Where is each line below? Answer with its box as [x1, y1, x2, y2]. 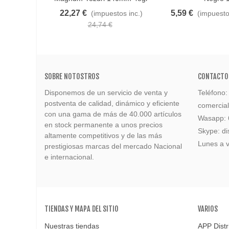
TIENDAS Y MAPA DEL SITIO [44, 204, 119, 213]
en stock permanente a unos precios [44, 120, 163, 129]
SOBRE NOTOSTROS [44, 72, 99, 81]
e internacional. [44, 152, 94, 161]
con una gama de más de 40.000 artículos [44, 109, 181, 118]
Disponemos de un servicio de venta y [44, 88, 168, 97]
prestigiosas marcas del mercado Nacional [44, 142, 182, 150]
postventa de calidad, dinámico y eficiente [44, 99, 179, 107]
